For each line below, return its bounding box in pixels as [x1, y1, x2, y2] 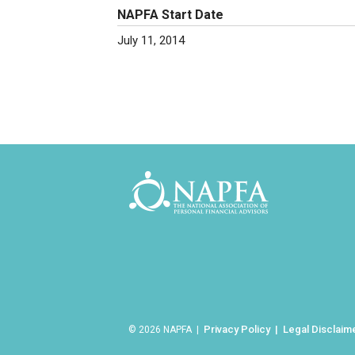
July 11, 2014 [117, 33, 185, 48]
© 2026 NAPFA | [128, 324, 199, 335]
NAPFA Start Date [117, 7, 223, 22]
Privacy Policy [204, 323, 270, 335]
